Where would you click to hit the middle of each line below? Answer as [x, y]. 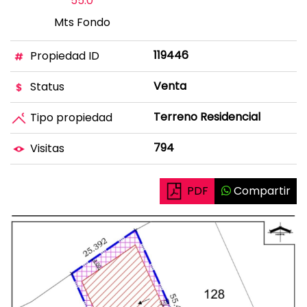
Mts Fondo [82, 23]
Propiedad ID [63, 56]
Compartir [260, 191]
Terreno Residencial [207, 117]
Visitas [46, 148]
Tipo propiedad [70, 117]
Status [46, 86]
